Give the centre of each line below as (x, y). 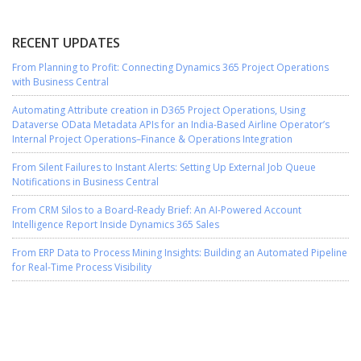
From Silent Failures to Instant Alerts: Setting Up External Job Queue (164, 168)
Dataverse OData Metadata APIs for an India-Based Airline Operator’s (171, 124)
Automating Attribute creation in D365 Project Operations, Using (159, 110)
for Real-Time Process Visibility (82, 267)
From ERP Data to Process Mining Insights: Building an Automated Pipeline (180, 253)
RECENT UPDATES (66, 43)
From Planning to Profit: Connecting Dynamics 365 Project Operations (170, 68)
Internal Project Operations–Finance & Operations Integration (152, 139)
